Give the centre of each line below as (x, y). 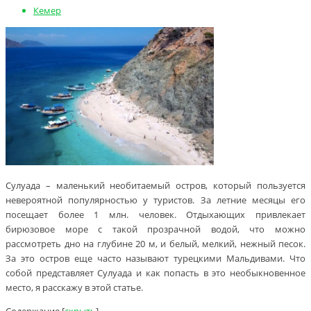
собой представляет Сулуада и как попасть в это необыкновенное (155, 273)
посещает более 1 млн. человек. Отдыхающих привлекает (155, 215)
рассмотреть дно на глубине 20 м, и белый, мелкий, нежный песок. (155, 244)
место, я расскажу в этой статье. (74, 288)
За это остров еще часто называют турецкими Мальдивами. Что (155, 259)
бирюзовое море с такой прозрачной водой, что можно (155, 229)
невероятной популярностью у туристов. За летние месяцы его (155, 200)
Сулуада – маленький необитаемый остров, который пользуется (155, 186)
